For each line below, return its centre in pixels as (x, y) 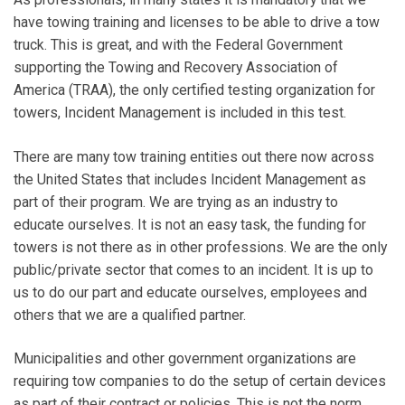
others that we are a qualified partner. (130, 315)
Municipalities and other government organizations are (185, 359)
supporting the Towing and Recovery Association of (176, 67)
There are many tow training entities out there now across (194, 156)
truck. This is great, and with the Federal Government (178, 44)
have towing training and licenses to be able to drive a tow (197, 22)
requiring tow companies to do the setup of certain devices (200, 381)
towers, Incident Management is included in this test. (180, 112)
